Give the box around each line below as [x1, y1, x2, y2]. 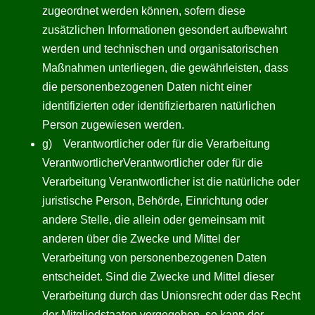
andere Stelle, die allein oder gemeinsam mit [42, 214, 264, 226]
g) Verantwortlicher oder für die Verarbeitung [42, 138, 270, 150]
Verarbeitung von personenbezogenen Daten [42, 252, 266, 264]
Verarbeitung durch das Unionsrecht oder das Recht [42, 290, 300, 302]
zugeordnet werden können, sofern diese [42, 5, 245, 17]
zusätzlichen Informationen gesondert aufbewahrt [42, 24, 287, 36]
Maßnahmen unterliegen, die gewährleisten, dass [42, 62, 288, 74]
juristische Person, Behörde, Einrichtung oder [42, 195, 268, 207]
